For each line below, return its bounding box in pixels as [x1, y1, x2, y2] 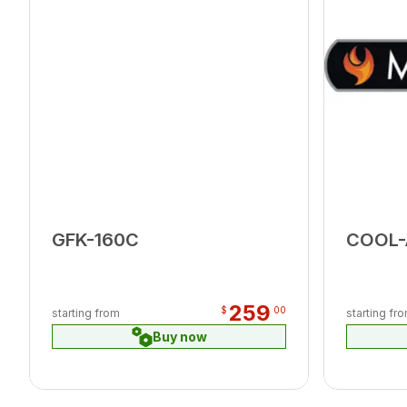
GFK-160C [52, 229, 139, 251]
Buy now [153, 328, 207, 344]
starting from [52, 306, 120, 320]
